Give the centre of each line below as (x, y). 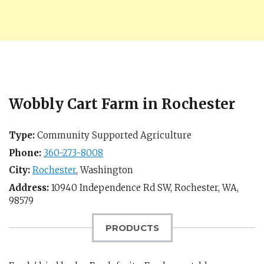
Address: (29, 187)
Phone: (25, 153)
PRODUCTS (132, 227)
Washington (107, 170)
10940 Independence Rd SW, (112, 187)
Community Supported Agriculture (113, 135)
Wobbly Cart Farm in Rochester (122, 104)
